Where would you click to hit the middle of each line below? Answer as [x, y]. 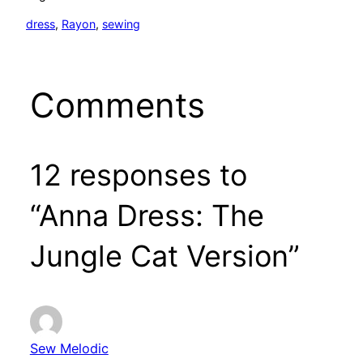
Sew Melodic [69, 348]
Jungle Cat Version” [164, 256]
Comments [117, 105]
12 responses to [138, 175]
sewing [121, 24]
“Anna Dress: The [147, 215]
